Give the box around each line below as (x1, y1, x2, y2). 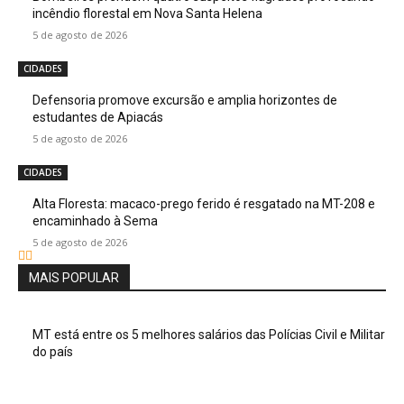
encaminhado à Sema (32, 214, 158, 229)
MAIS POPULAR (29, 271, 119, 286)
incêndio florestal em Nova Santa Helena (32, 6, 262, 22)
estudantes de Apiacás (32, 110, 163, 125)
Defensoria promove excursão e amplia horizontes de (32, 93, 337, 108)
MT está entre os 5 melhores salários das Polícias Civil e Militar (32, 327, 385, 343)
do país (32, 344, 73, 360)
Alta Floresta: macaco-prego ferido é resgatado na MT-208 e (32, 197, 375, 212)
